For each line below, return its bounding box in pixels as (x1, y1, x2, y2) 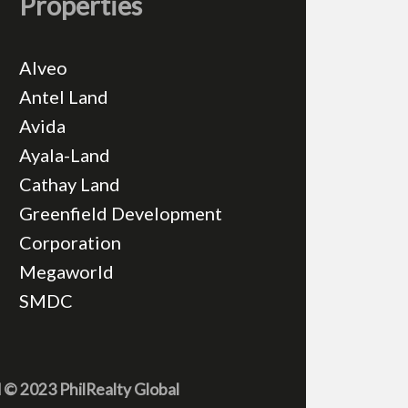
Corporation (18, 230, 121, 253)
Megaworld (18, 260, 114, 282)
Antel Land (18, 85, 108, 107)
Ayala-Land (18, 143, 110, 166)
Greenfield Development (18, 201, 222, 224)
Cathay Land (18, 172, 120, 195)
